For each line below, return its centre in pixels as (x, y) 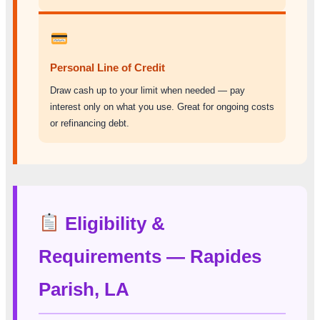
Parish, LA (84, 289)
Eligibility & (112, 223)
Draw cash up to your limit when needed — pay (147, 90)
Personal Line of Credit (107, 67)
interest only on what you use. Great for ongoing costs (162, 106)
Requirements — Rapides (150, 256)
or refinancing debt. (90, 123)
